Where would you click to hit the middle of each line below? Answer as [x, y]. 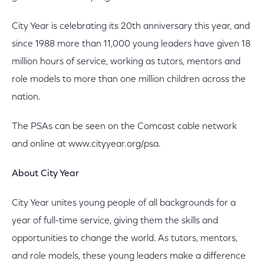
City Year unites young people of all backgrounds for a [124, 203]
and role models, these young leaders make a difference [129, 256]
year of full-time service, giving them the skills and [115, 221]
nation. [27, 97]
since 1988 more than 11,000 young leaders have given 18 [131, 44]
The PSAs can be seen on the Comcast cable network [124, 127]
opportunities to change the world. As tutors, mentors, [125, 239]
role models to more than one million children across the [129, 80]
